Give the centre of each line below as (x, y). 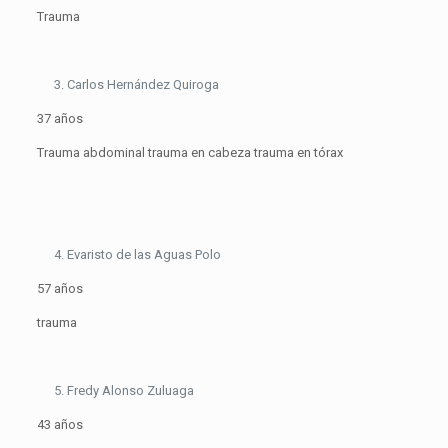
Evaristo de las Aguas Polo (143, 255)
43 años (59, 425)
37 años (59, 119)
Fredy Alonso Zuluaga (130, 391)
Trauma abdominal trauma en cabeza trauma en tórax (189, 153)
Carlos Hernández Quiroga (142, 85)
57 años (59, 289)
